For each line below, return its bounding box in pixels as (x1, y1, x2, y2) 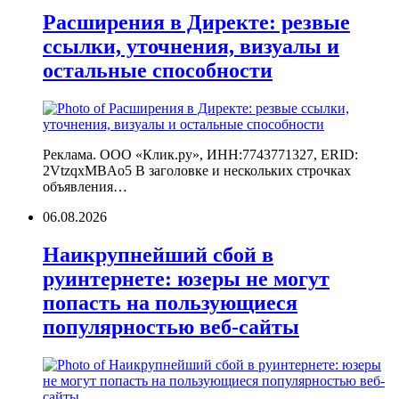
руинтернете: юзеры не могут (43, 266, 330, 290)
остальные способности (43, 59, 273, 83)
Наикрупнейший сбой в (43, 242, 273, 266)
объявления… (43, 179, 127, 195)
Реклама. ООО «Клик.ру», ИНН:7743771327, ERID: (43, 147, 358, 163)
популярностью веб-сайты (43, 314, 299, 338)
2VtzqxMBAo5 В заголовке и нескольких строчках (43, 163, 351, 179)
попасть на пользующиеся (43, 290, 297, 314)
